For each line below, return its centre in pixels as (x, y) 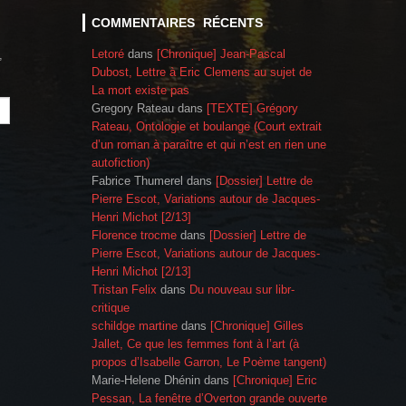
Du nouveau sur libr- (242, 289)
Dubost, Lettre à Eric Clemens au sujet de (202, 72)
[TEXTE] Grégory (252, 108)
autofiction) (121, 162)
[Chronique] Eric (275, 380)
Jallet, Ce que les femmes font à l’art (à (195, 343)
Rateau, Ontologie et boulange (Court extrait (207, 126)
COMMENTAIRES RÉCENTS (177, 22)
